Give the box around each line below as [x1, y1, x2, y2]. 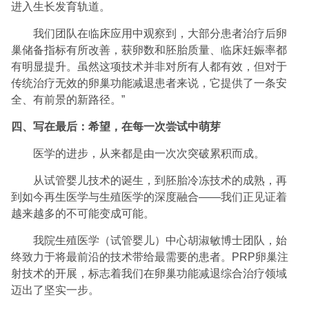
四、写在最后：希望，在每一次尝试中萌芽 [11, 121, 221, 133]
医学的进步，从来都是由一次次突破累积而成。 [33, 148, 266, 160]
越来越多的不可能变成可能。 [11, 208, 155, 220]
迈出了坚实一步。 [11, 284, 100, 297]
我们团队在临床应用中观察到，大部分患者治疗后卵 [33, 28, 288, 40]
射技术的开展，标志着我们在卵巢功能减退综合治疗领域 [11, 268, 288, 280]
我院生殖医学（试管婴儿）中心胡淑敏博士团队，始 [33, 235, 288, 247]
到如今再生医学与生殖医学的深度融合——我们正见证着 [11, 191, 288, 203]
